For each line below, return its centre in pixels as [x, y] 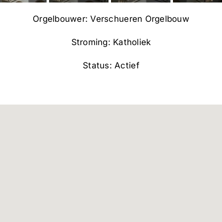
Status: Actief [111, 65]
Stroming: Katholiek [111, 42]
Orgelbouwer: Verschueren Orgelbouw [111, 19]
